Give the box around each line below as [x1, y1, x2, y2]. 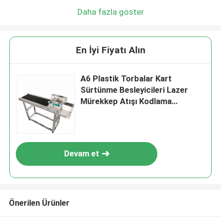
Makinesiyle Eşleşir [80, 108, 152, 118]
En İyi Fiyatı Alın [75, 44, 146, 56]
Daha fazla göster [77, 6, 144, 17]
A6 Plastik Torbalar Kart [80, 74, 172, 84]
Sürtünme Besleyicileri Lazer [80, 85, 188, 95]
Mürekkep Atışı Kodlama [80, 96, 172, 107]
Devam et [64, 148, 99, 159]
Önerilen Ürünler [8, 197, 70, 208]
